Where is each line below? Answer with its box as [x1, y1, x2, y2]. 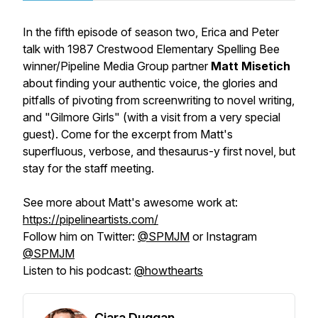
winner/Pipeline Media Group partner [23, 59, 211, 73]
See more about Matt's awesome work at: [23, 195, 238, 209]
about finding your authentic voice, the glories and [23, 76, 278, 90]
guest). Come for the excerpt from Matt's [23, 127, 233, 141]
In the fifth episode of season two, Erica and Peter [23, 25, 279, 39]
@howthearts [134, 263, 203, 278]
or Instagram [190, 229, 257, 243]
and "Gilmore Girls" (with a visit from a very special [23, 110, 280, 124]
